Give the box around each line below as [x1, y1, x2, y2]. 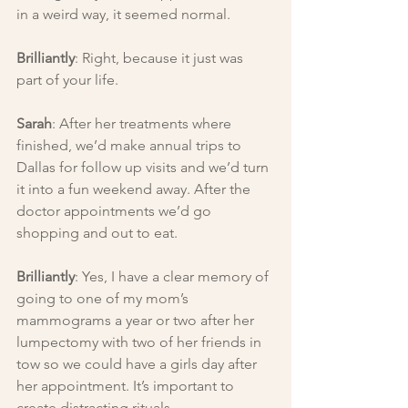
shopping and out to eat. [16, 223, 178, 241]
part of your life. [16, 70, 118, 88]
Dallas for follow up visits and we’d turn [16, 158, 272, 176]
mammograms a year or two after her [16, 311, 258, 329]
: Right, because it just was [75, 48, 247, 66]
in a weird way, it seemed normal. [16, 5, 230, 23]
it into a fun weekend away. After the [16, 179, 254, 198]
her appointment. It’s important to [16, 376, 238, 394]
